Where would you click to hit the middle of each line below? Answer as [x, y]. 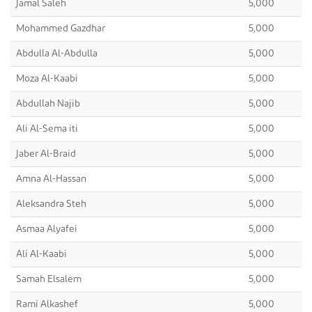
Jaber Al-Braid [46, 154]
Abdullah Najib [48, 103]
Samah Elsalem [49, 279]
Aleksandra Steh [51, 204]
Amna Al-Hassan [51, 179]
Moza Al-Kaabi [47, 78]
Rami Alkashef [47, 304]
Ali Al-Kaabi [41, 254]
